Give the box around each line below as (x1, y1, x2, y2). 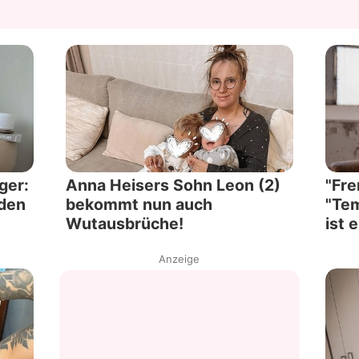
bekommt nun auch (66, 195, 213, 215)
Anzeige (159, 252, 200, 266)
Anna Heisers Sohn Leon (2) (66, 175, 281, 196)
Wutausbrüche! (66, 214, 184, 234)
